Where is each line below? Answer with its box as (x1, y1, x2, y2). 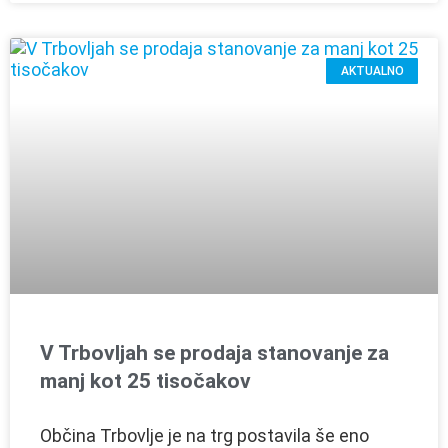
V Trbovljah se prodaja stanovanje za (40, 340, 389, 365)
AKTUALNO (340, 64, 404, 79)
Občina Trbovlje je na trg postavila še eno (40, 424, 369, 446)
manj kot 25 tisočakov (40, 368, 251, 393)
